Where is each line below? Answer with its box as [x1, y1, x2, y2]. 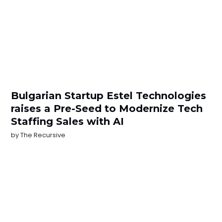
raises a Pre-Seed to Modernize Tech [11, 103, 203, 115]
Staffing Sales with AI [11, 115, 124, 128]
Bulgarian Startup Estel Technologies [11, 90, 207, 102]
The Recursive [20, 130, 66, 140]
